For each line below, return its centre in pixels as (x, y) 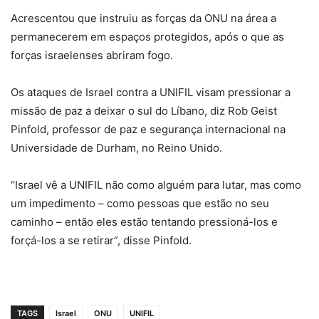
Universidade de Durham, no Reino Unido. (116, 147)
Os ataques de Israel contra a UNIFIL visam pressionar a (151, 92)
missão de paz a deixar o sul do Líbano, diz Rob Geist (144, 110)
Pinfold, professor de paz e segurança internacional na (148, 129)
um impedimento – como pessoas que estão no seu (140, 203)
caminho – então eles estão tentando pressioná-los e (144, 221)
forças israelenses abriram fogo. (92, 55)
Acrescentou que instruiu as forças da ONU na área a (143, 18)
